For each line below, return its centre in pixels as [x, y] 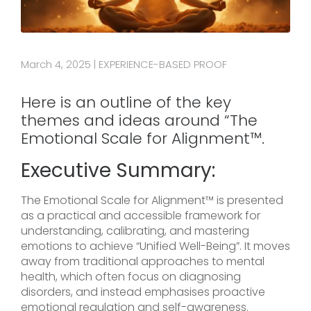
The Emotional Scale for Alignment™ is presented [152, 201]
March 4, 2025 [57, 65]
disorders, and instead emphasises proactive [143, 292]
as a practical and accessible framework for [141, 216]
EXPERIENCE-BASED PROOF [163, 65]
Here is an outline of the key [126, 103]
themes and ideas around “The [139, 121]
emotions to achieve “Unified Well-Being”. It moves [155, 246]
